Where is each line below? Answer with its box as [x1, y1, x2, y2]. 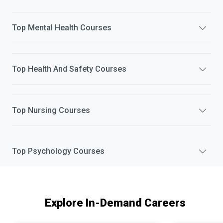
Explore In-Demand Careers [44, 197, 186, 209]
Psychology [28, 146, 71, 156]
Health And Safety [28, 64, 93, 74]
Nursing [28, 106, 57, 115]
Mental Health [28, 23, 78, 32]
